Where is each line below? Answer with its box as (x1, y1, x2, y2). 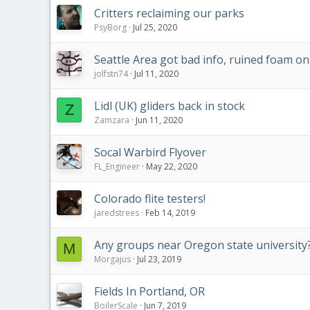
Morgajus (94, 253, 131, 265)
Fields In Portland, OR (94, 284, 205, 299)
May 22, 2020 (146, 161, 197, 172)
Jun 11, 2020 (136, 114, 183, 126)
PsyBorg (94, 21, 127, 33)
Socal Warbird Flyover (94, 145, 206, 160)
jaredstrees (94, 207, 139, 219)
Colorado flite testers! (94, 191, 206, 206)
